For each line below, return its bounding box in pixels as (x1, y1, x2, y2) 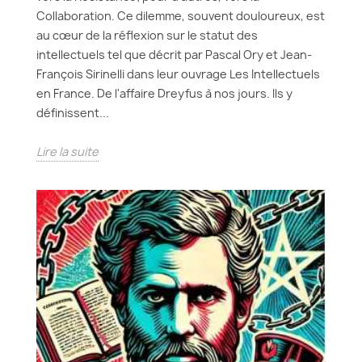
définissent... (36, 105, 109, 120)
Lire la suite (36, 144, 99, 159)
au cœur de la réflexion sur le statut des (36, 27, 258, 43)
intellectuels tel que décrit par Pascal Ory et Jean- (36, 47, 312, 62)
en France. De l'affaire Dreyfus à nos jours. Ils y (36, 86, 293, 101)
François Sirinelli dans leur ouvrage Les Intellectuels (36, 66, 320, 82)
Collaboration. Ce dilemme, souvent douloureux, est (36, 8, 325, 23)
